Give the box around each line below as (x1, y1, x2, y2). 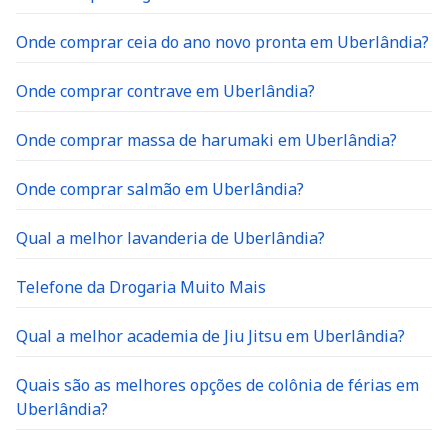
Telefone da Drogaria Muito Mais (16, 276, 266, 298)
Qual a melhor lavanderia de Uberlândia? (16, 227, 325, 249)
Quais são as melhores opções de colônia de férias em (16, 374, 419, 396)
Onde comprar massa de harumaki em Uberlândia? (16, 129, 397, 151)
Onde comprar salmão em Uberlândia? (16, 178, 304, 200)
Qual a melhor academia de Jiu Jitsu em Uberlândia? (16, 325, 405, 347)
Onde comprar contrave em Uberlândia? (16, 80, 315, 102)
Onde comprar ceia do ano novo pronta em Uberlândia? (16, 31, 429, 53)
